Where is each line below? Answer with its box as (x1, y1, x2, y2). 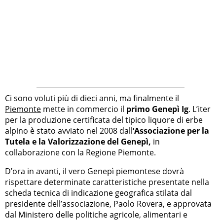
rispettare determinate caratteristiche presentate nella (5, 177, 209, 188)
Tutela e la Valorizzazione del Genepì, (5, 136, 151, 147)
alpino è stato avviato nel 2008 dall (5, 125, 133, 137)
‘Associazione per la (133, 125, 209, 137)
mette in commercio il (41, 104, 126, 115)
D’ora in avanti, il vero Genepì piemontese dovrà (5, 166, 184, 177)
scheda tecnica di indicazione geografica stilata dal (5, 187, 192, 199)
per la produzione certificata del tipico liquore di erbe (5, 114, 203, 126)
